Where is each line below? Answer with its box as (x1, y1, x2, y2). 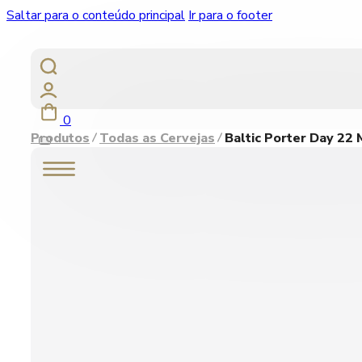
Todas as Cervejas (99, 129, 215, 147)
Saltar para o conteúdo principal (6, 6, 185, 24)
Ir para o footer (188, 6, 272, 24)
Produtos (31, 129, 90, 147)
